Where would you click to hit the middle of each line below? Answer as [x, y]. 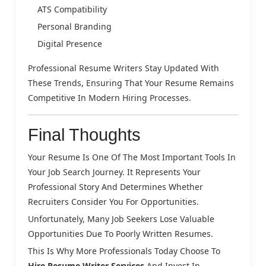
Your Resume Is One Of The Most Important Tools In [132, 157]
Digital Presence [70, 43]
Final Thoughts [84, 134]
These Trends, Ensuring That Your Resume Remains [131, 83]
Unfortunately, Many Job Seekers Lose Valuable [121, 218]
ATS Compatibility [72, 9]
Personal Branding [75, 26]
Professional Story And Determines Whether [115, 186]
